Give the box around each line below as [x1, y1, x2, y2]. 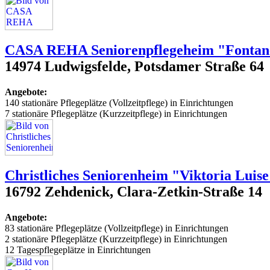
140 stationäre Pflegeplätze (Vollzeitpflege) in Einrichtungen [5, 97, 233, 108]
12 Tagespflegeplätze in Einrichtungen [5, 244, 151, 255]
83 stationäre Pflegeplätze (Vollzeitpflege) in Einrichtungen [5, 222, 228, 233]
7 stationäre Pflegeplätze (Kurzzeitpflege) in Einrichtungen [5, 108, 227, 119]
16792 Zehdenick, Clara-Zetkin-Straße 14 [5, 183, 262, 199]
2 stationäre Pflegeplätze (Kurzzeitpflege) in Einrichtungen [5, 233, 227, 244]
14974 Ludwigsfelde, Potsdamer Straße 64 [5, 58, 264, 74]
